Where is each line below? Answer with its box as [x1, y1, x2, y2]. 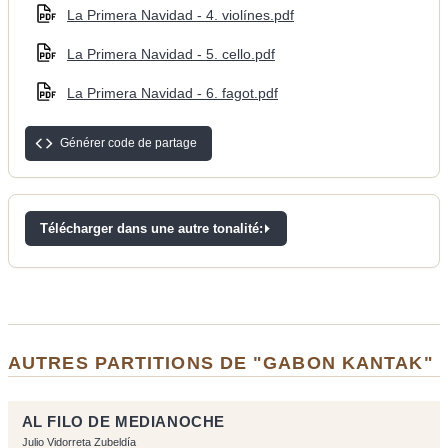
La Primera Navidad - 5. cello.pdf [67, 45, 275, 62]
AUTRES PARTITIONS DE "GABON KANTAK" [8, 351, 434, 373]
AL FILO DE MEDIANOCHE [21, 413, 225, 430]
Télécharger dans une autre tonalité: [40, 221, 263, 237]
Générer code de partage [60, 136, 197, 151]
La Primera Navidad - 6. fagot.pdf [67, 85, 278, 102]
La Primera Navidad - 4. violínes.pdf [67, 6, 294, 23]
